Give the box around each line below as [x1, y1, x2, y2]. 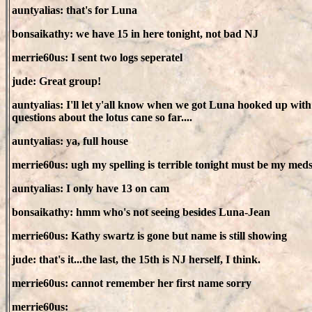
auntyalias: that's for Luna [12, 4, 137, 16]
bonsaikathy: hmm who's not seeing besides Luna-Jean [12, 206, 270, 218]
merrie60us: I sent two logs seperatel [12, 52, 182, 63]
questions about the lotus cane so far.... [12, 111, 192, 123]
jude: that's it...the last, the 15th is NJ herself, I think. [12, 253, 260, 265]
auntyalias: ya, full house [12, 135, 128, 147]
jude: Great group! [12, 75, 101, 87]
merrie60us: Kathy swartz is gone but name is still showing [12, 230, 287, 242]
